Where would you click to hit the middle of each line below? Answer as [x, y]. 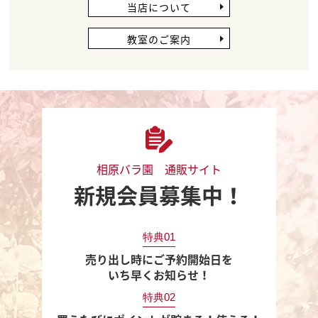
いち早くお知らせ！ [159, 274]
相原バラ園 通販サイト [159, 169]
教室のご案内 [159, 39]
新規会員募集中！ [159, 194]
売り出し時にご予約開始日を [159, 259]
